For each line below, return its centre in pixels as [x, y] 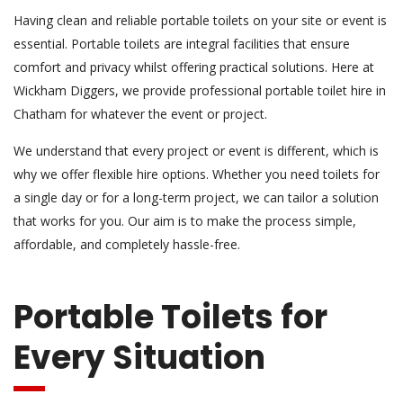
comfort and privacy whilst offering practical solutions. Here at [194, 67]
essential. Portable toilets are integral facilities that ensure [182, 43]
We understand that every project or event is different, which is [196, 150]
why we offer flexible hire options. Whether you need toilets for [197, 174]
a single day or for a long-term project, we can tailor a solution [196, 197]
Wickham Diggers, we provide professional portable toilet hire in [200, 90]
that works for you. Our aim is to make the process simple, [185, 220]
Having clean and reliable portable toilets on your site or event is [200, 20]
